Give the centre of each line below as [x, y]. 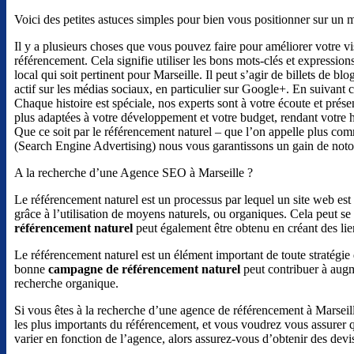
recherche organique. [66, 283]
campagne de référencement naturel [144, 269]
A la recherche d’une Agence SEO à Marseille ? [134, 172]
